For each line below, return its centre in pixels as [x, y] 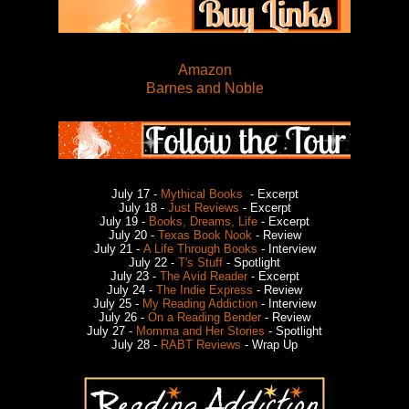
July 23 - [135, 276]
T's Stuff [202, 262]
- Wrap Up [269, 344]
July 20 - [133, 235]
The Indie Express [204, 289]
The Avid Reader [203, 276]
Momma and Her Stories [200, 330]
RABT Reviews [201, 344]
